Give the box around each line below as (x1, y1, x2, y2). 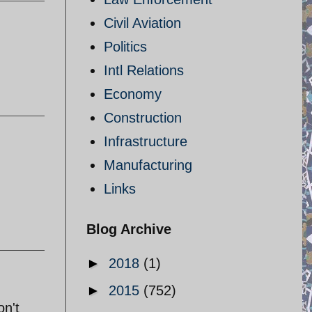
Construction (104, 110, 182, 125)
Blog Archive (86, 221, 171, 237)
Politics (104, 39, 147, 54)
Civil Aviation (104, 15, 181, 31)
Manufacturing (104, 157, 192, 173)
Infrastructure (104, 134, 187, 149)
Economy (104, 86, 162, 102)
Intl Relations (104, 63, 184, 78)
